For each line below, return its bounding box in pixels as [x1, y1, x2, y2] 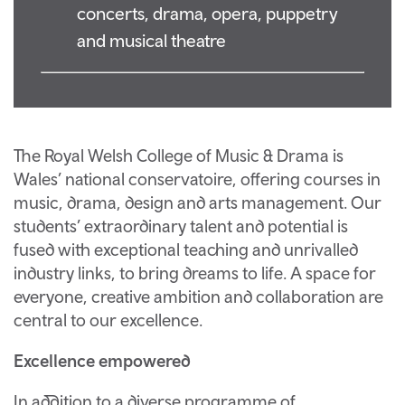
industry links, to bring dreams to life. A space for [14, 263, 376, 283]
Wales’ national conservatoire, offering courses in [14, 169, 381, 189]
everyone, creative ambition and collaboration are [14, 287, 383, 306]
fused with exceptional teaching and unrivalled [14, 240, 358, 259]
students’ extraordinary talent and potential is [14, 216, 348, 236]
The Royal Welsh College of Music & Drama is [14, 146, 344, 165]
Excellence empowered [14, 351, 191, 372]
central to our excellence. [14, 310, 202, 330]
